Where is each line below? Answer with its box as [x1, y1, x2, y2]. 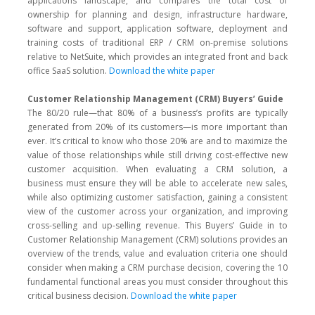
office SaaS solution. [27, 65, 109, 77]
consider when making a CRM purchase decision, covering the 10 [27, 262, 288, 274]
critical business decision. [27, 290, 131, 302]
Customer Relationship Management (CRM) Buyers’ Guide [27, 93, 283, 105]
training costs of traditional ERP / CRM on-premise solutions [27, 37, 288, 49]
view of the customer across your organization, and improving [27, 205, 288, 217]
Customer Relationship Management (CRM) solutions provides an [27, 233, 288, 245]
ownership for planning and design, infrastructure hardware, [27, 8, 288, 20]
